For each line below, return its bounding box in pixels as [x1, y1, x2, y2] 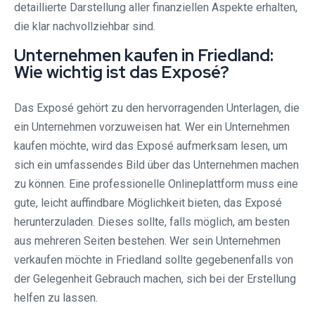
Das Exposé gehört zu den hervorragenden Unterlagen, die [14, 101, 300, 115]
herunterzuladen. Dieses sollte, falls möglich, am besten [14, 215, 290, 229]
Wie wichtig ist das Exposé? [14, 61, 229, 84]
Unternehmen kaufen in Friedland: [14, 44, 274, 67]
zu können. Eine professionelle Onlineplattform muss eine [14, 177, 298, 191]
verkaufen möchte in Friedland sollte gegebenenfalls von [14, 253, 293, 267]
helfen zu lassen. [14, 291, 98, 305]
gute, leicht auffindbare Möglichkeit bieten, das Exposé [14, 196, 282, 210]
